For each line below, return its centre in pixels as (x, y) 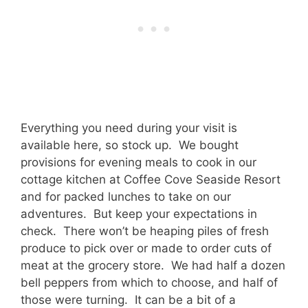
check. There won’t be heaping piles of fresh (145, 231)
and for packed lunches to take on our (126, 197)
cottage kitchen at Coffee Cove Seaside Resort (151, 180)
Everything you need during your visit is (129, 128)
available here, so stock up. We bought (130, 145)
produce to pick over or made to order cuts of (146, 249)
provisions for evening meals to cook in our (139, 163)
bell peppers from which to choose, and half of (149, 283)
